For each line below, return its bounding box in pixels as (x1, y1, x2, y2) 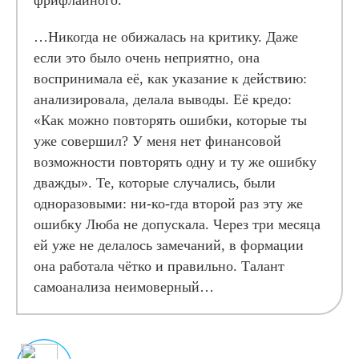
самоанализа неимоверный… (34, 279, 214, 295)
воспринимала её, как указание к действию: (34, 71, 307, 87)
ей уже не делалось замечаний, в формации (34, 237, 304, 253)
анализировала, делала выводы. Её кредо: (34, 91, 292, 107)
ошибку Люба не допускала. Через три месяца (34, 216, 321, 232)
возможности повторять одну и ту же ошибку (34, 154, 317, 170)
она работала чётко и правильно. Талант (34, 258, 284, 274)
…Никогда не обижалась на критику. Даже (34, 29, 298, 45)
